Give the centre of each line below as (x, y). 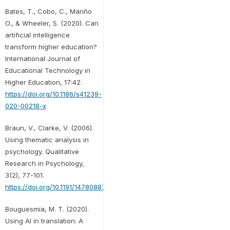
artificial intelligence (37, 35)
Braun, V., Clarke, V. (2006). (49, 128)
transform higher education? (51, 46)
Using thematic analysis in (47, 139)
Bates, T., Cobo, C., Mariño (48, 11)
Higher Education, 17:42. (43, 82)
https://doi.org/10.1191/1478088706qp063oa (74, 187)
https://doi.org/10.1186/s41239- (53, 94)
